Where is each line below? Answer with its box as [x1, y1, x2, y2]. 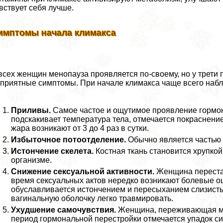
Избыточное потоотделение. [11, 135, 126, 144]
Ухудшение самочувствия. [11, 205, 116, 214]
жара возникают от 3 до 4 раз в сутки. [11, 123, 149, 132]
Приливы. [11, 106, 51, 114]
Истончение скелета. [11, 146, 94, 155]
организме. [11, 155, 52, 164]
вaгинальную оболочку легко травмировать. [11, 194, 174, 203]
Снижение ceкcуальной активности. [11, 167, 155, 176]
